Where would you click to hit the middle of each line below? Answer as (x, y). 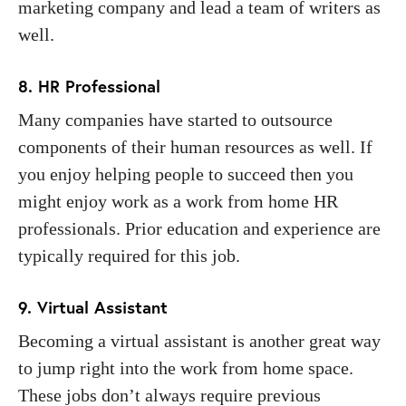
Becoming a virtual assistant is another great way (199, 340)
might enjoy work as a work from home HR (178, 201)
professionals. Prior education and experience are (199, 228)
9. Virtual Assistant (93, 307)
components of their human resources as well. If (195, 146)
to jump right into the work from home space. (186, 367)
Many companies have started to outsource (175, 119)
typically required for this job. (129, 255)
